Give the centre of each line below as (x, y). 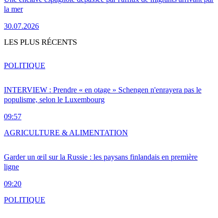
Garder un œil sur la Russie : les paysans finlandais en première (101, 157)
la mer (13, 9)
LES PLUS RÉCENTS (40, 42)
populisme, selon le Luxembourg (54, 99)
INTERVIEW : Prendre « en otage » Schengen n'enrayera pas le (103, 90)
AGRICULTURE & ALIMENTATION (66, 132)
